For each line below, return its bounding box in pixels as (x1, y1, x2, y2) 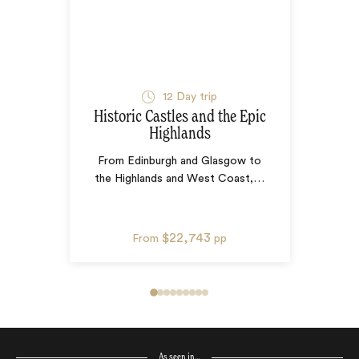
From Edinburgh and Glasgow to (98, 155, 262, 167)
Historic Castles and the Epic (93, 109, 266, 127)
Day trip (173, 91, 218, 103)
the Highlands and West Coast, (95, 173, 254, 185)
